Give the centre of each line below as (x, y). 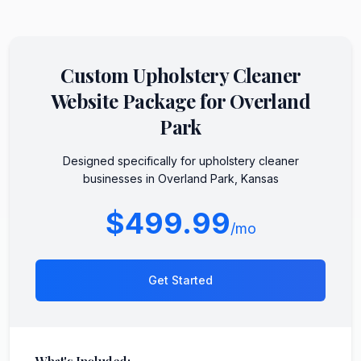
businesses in (120, 178)
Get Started (180, 280)
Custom (97, 75)
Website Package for (140, 100)
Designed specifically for (131, 160)
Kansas (259, 178)
